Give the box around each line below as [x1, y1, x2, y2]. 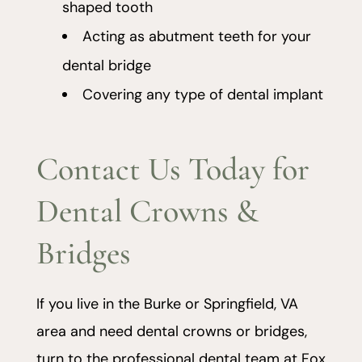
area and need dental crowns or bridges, [36, 322, 307, 342]
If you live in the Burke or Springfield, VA [36, 294, 298, 314]
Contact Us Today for [36, 149, 309, 189]
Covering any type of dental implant [82, 85, 323, 105]
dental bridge [61, 56, 151, 76]
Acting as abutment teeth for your [82, 27, 311, 47]
